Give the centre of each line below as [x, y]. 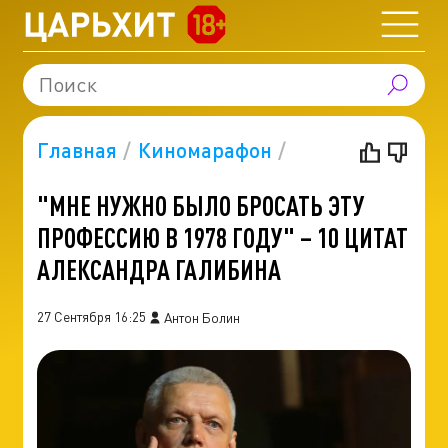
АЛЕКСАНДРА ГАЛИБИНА [158, 269]
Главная [76, 149]
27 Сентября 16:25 [91, 317]
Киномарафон [204, 149]
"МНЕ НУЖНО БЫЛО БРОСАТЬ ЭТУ [200, 205]
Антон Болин [202, 317]
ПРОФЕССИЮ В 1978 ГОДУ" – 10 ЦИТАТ [222, 237]
